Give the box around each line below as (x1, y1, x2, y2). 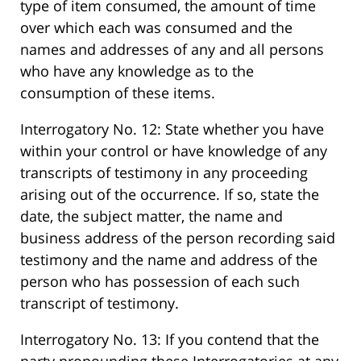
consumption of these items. (20, 83, 215, 103)
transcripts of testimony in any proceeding (20, 163, 308, 183)
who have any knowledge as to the (20, 61, 254, 81)
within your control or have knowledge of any (20, 141, 327, 161)
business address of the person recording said (20, 228, 335, 248)
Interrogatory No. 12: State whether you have (20, 119, 324, 139)
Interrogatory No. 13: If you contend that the (20, 330, 319, 350)
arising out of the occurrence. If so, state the (20, 185, 319, 205)
